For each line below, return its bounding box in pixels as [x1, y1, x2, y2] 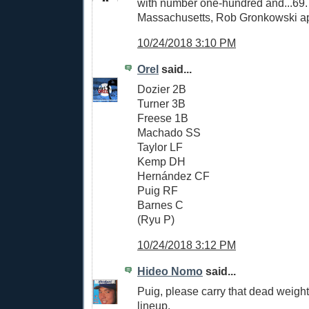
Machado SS [137, 126, 201, 139]
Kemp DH [137, 154, 186, 168]
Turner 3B [137, 97, 186, 110]
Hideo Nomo [137, 265, 203, 278]
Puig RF [137, 183, 178, 197]
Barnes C [137, 198, 183, 211]
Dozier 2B [137, 82, 186, 95]
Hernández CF [137, 169, 210, 182]
